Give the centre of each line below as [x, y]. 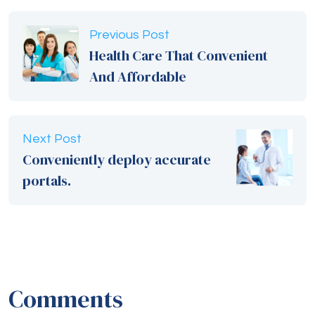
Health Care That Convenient [179, 56]
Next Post [52, 139]
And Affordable [138, 77]
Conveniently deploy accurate [117, 160]
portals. [47, 181]
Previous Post [129, 35]
